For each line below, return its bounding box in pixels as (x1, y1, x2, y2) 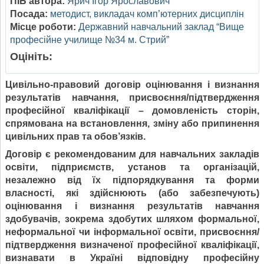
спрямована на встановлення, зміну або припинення (5, 118, 259, 129)
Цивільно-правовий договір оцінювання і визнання (5, 80, 259, 90)
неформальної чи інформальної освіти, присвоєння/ (5, 227, 259, 237)
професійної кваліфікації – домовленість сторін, (5, 105, 259, 116)
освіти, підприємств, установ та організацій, (5, 162, 259, 173)
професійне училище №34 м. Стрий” (10, 35, 169, 45)
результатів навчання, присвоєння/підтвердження (5, 93, 259, 103)
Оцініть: (10, 51, 52, 63)
